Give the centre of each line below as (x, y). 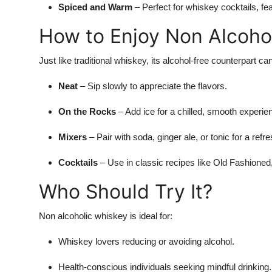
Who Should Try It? (126, 192)
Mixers (73, 137)
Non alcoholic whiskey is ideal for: (106, 216)
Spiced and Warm (95, 7)
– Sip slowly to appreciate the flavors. (152, 86)
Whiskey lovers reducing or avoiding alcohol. (146, 242)
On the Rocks (87, 112)
